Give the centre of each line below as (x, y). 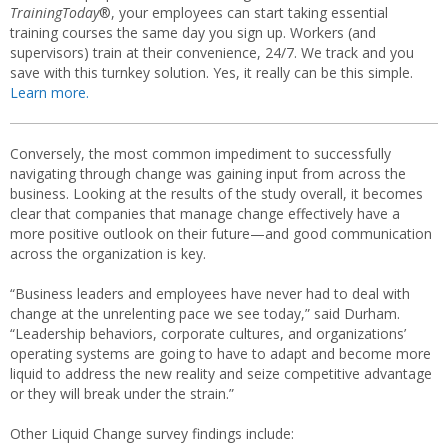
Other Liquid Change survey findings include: (152, 433)
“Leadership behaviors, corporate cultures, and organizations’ (208, 333)
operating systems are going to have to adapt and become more (220, 353)
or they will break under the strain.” (122, 393)
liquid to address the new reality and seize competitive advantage (221, 373)
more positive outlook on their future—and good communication (221, 233)
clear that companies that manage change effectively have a (205, 213)
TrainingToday (54, 12)
